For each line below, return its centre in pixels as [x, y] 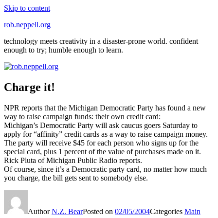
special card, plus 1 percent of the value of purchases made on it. [102, 151]
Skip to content [27, 8]
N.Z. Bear [67, 211]
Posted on [99, 211]
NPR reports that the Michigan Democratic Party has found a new [105, 108]
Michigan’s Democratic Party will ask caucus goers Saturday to [101, 125]
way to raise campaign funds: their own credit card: [82, 116]
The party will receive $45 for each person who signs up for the [101, 143]
